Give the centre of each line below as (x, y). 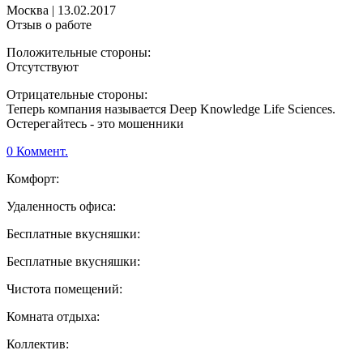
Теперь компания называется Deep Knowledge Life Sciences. (171, 109)
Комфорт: (33, 179)
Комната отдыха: (53, 317)
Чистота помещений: (64, 289)
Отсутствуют (43, 67)
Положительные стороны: (79, 53)
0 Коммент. (37, 152)
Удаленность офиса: (61, 207)
